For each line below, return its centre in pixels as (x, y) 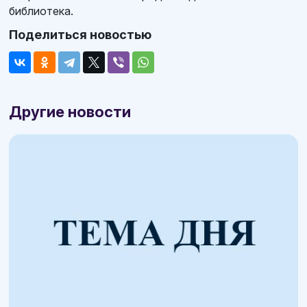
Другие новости (70, 111)
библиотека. (41, 11)
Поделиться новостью (80, 34)
